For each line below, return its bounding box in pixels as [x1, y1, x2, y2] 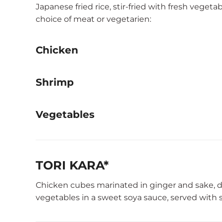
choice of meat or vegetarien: [36, 14, 151, 24]
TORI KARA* [36, 158, 109, 172]
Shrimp [36, 76, 74, 88]
